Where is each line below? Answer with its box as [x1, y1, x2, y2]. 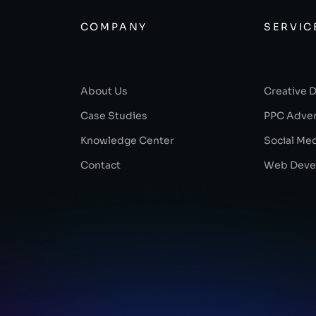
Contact [80, 159, 121, 171]
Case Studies [80, 109, 147, 122]
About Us [80, 85, 128, 97]
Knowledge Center [80, 134, 174, 147]
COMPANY [80, 20, 148, 33]
